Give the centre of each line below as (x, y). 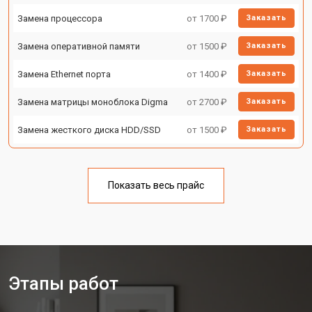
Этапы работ (63, 283)
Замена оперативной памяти (79, 46)
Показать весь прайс (156, 185)
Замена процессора (60, 18)
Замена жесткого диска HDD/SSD (89, 130)
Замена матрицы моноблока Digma (93, 102)
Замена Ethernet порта (64, 74)
